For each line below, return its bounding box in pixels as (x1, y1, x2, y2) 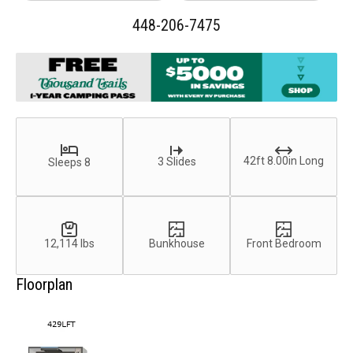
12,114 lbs (44, 236, 95, 250)
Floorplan (16, 275, 72, 295)
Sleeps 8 (48, 156, 91, 169)
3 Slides (157, 154, 196, 168)
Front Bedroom (246, 236, 321, 250)
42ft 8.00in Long (243, 154, 324, 167)
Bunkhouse (148, 236, 205, 250)
